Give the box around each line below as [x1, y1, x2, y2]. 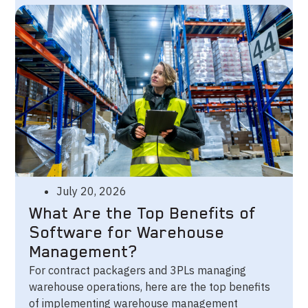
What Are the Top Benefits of [29, 204, 256, 224]
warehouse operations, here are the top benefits [29, 280, 271, 294]
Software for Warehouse [29, 223, 225, 243]
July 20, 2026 [56, 184, 127, 199]
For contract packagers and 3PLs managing [29, 263, 247, 278]
